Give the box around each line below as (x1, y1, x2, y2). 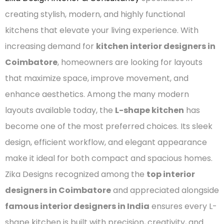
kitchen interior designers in (96, 40, 215, 52)
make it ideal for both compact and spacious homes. (5, 152, 212, 164)
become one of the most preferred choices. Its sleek (5, 120, 212, 132)
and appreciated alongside (111, 184, 219, 196)
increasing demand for (5, 40, 96, 52)
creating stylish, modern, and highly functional (5, 8, 185, 20)
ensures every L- (149, 200, 217, 212)
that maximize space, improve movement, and (5, 72, 188, 84)
